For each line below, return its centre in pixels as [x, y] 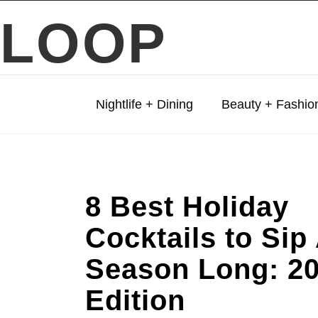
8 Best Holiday [187, 207]
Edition [135, 300]
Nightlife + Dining [144, 104]
